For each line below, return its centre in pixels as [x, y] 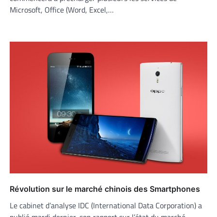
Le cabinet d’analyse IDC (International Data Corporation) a [106, 206]
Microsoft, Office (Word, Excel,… [62, 10]
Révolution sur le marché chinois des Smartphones [105, 189]
